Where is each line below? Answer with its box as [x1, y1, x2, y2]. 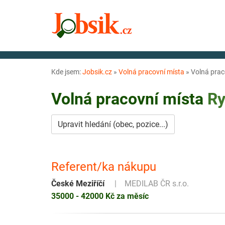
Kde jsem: [51, 68, 82, 76]
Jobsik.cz [82, 68, 112, 76]
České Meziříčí [51, 178, 104, 188]
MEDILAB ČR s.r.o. [125, 178, 189, 188]
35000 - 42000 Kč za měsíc [51, 191, 149, 201]
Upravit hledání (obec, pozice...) [58, 119, 168, 129]
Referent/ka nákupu [51, 159, 156, 174]
